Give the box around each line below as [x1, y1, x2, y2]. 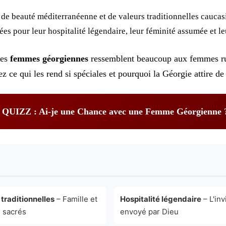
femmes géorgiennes [10, 53, 88, 64]
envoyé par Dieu [120, 206, 179, 216]
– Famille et [54, 194, 97, 204]
